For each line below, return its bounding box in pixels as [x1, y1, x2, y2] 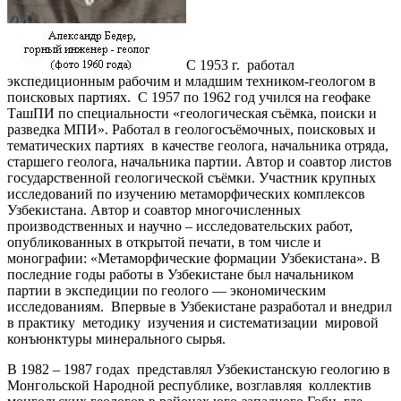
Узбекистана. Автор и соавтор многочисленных [7, 202, 301, 218]
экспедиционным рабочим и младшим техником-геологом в [7, 73, 376, 90]
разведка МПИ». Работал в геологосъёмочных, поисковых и [7, 122, 376, 138]
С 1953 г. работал [186, 57, 294, 73]
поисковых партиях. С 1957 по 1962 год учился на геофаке [7, 90, 371, 106]
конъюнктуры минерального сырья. [7, 331, 226, 347]
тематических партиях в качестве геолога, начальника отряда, [7, 138, 388, 154]
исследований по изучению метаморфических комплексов [7, 186, 365, 202]
